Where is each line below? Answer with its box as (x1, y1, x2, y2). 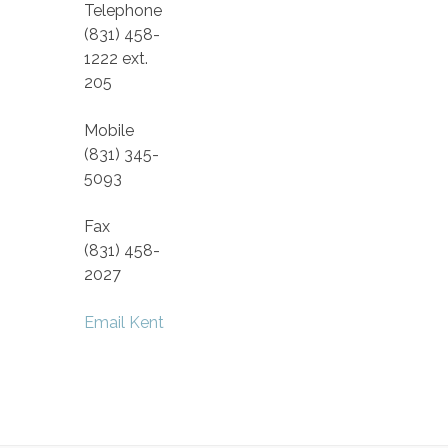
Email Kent (84, 312, 164, 332)
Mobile (84, 120, 134, 140)
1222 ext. (84, 48, 148, 68)
